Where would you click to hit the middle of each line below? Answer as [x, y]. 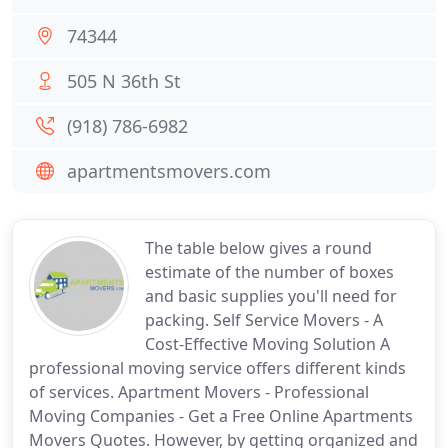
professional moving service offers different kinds [217, 368]
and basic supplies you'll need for [271, 296]
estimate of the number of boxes [269, 272]
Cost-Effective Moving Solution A [267, 344]
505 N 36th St [124, 81]
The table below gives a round [258, 248]
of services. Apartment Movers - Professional [199, 392]
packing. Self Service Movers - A [264, 320]
